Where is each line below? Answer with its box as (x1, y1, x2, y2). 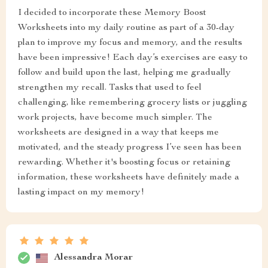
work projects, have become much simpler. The (18, 113, 212, 123)
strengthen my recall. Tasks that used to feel (18, 83, 202, 93)
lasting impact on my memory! (18, 188, 144, 197)
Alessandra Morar (54, 252, 133, 263)
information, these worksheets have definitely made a (18, 173, 239, 182)
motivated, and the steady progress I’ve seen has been (18, 143, 242, 153)
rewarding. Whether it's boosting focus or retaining (18, 158, 230, 167)
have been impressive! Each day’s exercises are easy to (18, 53, 248, 63)
